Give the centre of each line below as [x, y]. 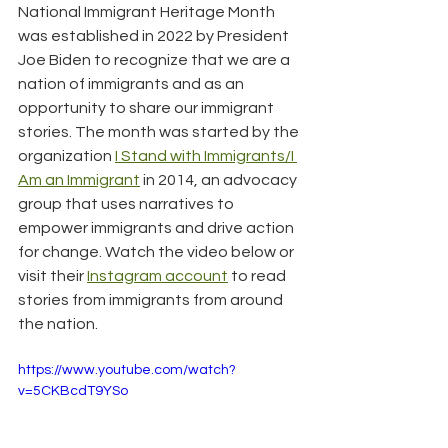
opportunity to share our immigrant [147, 107]
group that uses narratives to [127, 203]
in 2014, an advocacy [220, 179]
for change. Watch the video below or [157, 251]
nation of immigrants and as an [132, 83]
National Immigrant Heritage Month [148, 11]
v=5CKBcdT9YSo [73, 390]
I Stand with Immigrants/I [206, 155]
